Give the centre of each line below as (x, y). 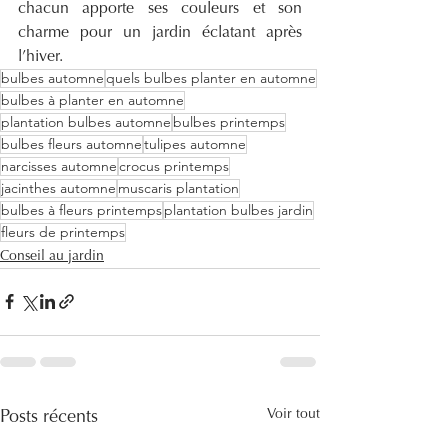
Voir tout (293, 414)
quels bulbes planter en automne (211, 77)
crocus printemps (174, 165)
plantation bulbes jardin (238, 209)
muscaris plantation (178, 187)
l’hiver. (40, 56)
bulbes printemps (229, 121)
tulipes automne (195, 143)
